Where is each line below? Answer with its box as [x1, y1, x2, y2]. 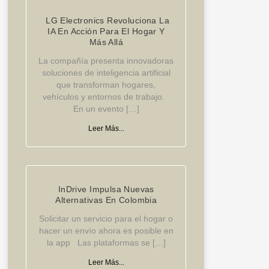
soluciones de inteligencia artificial [41, 68, 171, 78]
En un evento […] [73, 104, 139, 114]
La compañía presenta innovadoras [38, 56, 174, 66]
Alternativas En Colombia [55, 195, 157, 205]
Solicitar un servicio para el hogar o [39, 214, 174, 224]
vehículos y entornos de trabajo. [43, 92, 170, 102]
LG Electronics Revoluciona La [43, 16, 170, 26]
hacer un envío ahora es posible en [38, 226, 174, 236]
